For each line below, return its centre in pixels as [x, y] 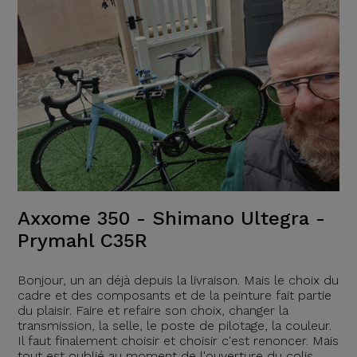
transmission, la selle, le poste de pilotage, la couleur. [174, 325]
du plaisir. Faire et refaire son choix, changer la [153, 310]
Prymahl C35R [82, 240]
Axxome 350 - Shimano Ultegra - [171, 218]
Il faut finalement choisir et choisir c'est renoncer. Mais [178, 340]
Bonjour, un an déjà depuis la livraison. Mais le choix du [178, 280]
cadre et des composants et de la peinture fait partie [174, 295]
